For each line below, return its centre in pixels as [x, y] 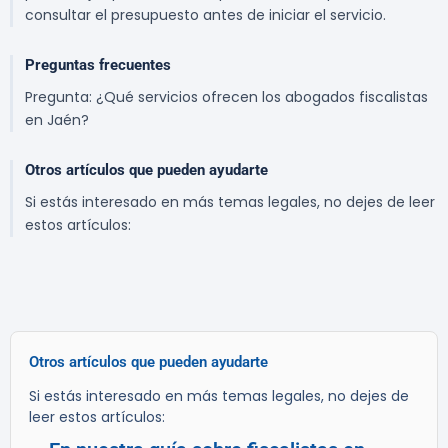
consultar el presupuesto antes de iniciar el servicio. [205, 15]
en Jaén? [57, 120]
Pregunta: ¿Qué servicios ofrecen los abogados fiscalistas [226, 97]
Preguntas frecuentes [98, 65]
